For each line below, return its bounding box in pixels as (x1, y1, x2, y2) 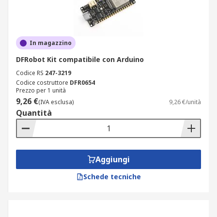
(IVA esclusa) (38, 98, 74, 106)
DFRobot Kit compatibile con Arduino (16, 55, 144, 64)
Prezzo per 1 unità (16, 86, 66, 94)
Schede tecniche (83, 172, 141, 181)
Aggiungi (95, 154, 130, 165)
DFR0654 (70, 78, 95, 87)
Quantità (16, 108, 52, 118)
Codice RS (16, 69, 44, 77)
